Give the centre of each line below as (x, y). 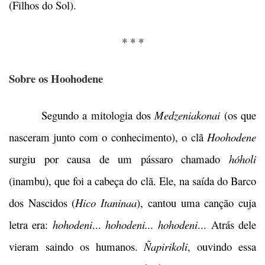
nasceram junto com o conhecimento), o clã (108, 137)
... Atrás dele (227, 225)
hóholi (243, 159)
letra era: (31, 225)
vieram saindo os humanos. (77, 247)
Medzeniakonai (188, 115)
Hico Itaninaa (106, 203)
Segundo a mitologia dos (82, 115)
